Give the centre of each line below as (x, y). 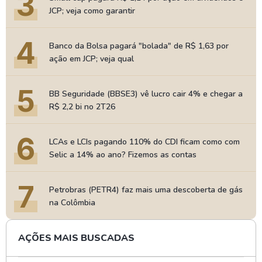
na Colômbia (72, 203)
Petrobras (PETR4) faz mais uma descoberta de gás (146, 190)
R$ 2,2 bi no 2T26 (82, 107)
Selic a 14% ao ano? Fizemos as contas (123, 155)
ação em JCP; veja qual (92, 59)
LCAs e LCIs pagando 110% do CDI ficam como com (144, 142)
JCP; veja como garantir (92, 11)
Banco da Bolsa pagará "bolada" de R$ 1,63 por (139, 46)
